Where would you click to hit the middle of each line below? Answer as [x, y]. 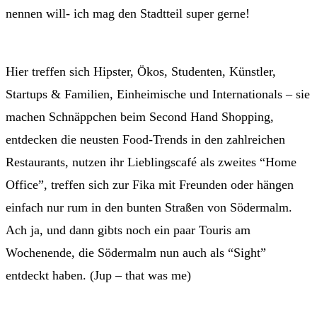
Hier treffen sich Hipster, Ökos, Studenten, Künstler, [141, 72]
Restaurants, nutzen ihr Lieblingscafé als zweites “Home [151, 162]
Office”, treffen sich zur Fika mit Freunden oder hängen [150, 185]
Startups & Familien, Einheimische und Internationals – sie [158, 94]
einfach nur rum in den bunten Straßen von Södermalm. [149, 208]
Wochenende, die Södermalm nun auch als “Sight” [136, 253]
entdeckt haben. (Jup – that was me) [98, 276]
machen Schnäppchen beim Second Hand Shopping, [140, 117]
